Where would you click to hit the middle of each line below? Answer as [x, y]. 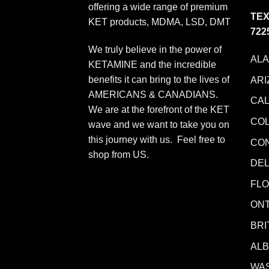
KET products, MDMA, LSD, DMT [159, 22]
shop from [110, 154]
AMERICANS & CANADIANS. [153, 94]
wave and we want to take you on [159, 124]
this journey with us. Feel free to [157, 139]
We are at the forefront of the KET [159, 109]
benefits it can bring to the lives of [159, 79]
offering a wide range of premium [158, 7]
